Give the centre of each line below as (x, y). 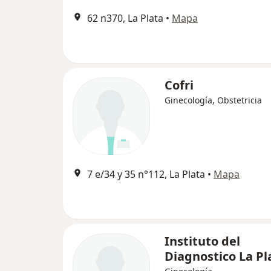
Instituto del (202, 241)
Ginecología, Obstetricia (213, 100)
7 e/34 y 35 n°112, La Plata (146, 174)
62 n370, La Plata (125, 18)
